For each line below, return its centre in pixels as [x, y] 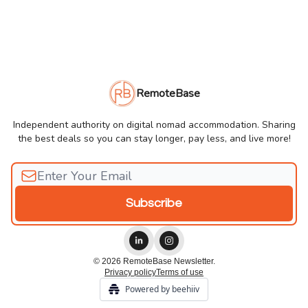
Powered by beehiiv [162, 289]
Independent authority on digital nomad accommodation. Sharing [154, 125]
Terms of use [180, 272]
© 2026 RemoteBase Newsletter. [154, 261]
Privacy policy [130, 272]
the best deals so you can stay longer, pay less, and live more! [154, 139]
